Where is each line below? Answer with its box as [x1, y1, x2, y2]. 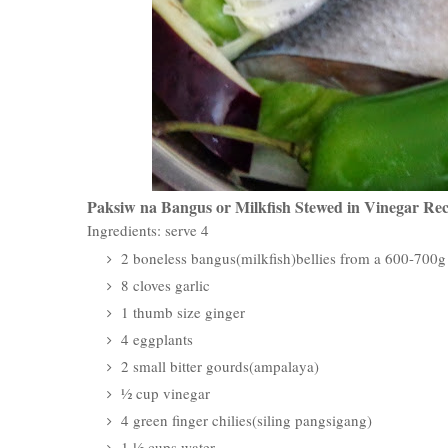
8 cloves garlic [117, 275, 210, 295]
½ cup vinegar [117, 383, 210, 403]
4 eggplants [117, 329, 193, 349]
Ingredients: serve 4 [87, 220, 209, 240]
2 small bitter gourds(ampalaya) [117, 356, 319, 376]
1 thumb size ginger [117, 302, 245, 322]
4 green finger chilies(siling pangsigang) [117, 410, 372, 430]
